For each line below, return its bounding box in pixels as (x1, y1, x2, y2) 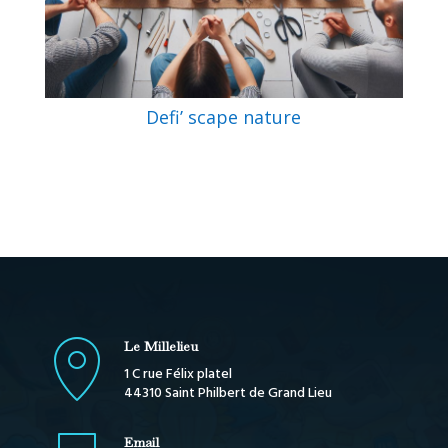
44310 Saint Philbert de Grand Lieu (123, 381, 332, 405)
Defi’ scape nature (146, 104, 302, 129)
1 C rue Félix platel (123, 362, 232, 386)
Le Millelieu (123, 336, 198, 355)
